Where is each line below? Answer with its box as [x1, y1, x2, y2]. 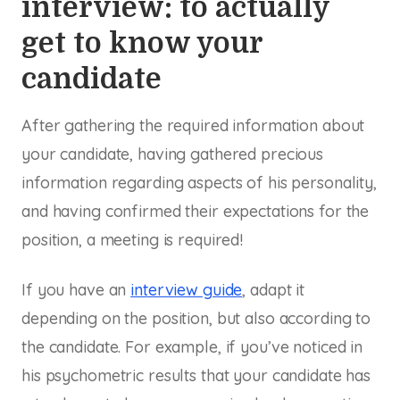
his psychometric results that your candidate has [21, 364, 371, 386]
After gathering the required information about [21, 114, 365, 136]
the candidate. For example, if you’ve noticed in [21, 336, 362, 357]
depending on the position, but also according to [21, 307, 371, 329]
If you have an [21, 279, 131, 300]
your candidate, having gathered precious [21, 143, 323, 164]
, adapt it [242, 279, 304, 300]
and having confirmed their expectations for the [21, 200, 370, 221]
